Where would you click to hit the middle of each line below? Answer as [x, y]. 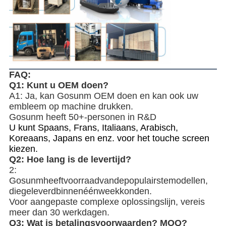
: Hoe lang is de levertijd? [76, 160]
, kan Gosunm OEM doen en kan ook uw [116, 96]
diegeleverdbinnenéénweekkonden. [80, 191]
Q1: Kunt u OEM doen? [59, 86]
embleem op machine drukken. [71, 107]
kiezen [22, 149]
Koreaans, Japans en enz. [62, 138]
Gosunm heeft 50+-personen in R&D [82, 117]
